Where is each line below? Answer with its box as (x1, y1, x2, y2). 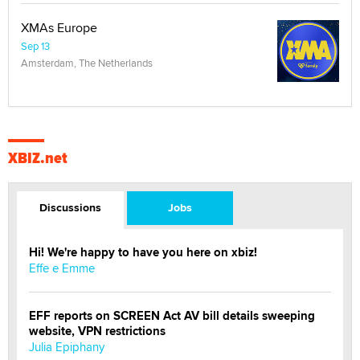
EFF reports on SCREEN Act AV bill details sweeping (29, 306, 315, 325)
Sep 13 (21, 38, 50, 53)
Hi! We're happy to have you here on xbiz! (29, 243, 257, 261)
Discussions (39, 198, 101, 215)
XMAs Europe (21, 18, 97, 37)
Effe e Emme (29, 259, 95, 276)
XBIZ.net (8, 145, 67, 170)
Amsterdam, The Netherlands (21, 55, 153, 70)
